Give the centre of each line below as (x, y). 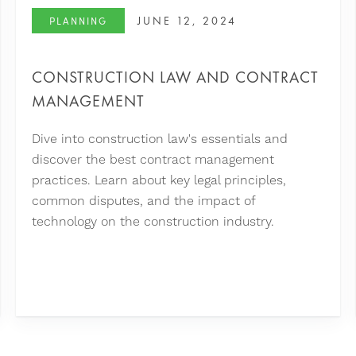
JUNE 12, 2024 (188, 21)
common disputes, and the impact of (144, 201)
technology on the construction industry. (153, 222)
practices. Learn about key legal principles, (159, 180)
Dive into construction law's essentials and (160, 139)
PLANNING (79, 21)
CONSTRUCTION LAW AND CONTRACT (176, 77)
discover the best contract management (153, 160)
